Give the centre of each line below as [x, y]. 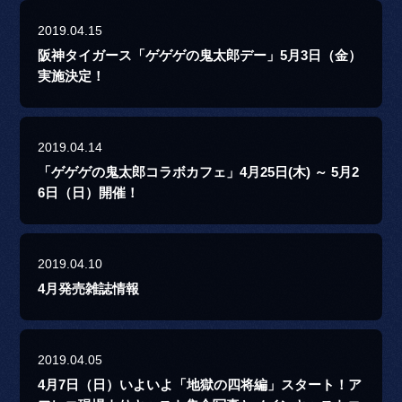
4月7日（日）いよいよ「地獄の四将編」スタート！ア [200, 385]
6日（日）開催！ [89, 193]
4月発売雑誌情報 [89, 289]
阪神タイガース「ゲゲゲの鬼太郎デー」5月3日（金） [200, 56]
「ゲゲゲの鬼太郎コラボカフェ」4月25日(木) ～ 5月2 [199, 173]
